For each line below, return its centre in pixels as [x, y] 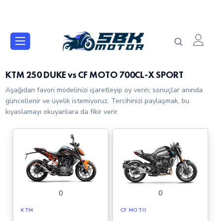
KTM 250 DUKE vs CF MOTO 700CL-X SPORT [94, 75]
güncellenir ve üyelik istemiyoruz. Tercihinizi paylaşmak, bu [98, 101]
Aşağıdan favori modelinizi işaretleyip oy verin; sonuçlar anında [104, 90]
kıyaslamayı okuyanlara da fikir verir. [62, 111]
